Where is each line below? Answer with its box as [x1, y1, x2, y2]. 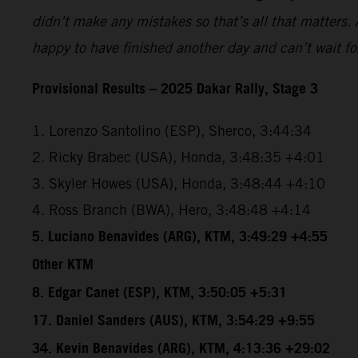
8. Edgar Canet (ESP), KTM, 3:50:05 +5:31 [32, 279, 287, 307]
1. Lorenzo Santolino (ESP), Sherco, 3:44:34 [32, 121, 312, 139]
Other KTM [32, 251, 93, 279]
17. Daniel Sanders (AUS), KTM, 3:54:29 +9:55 [32, 307, 315, 335]
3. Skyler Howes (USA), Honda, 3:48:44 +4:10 [32, 174, 325, 192]
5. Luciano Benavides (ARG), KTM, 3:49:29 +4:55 [32, 223, 328, 251]
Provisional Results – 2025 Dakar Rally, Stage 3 [32, 75, 318, 103]
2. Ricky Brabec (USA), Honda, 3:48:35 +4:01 [32, 148, 324, 165]
